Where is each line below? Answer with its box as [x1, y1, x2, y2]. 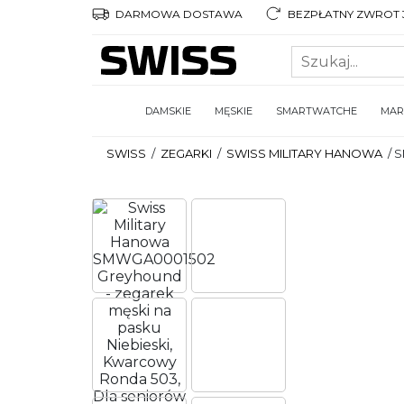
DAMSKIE [145, 105, 191, 117]
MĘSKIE [215, 105, 252, 117]
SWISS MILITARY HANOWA [226, 146, 382, 161]
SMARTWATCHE [276, 105, 357, 117]
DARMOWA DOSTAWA [113, 6, 243, 21]
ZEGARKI [161, 146, 212, 161]
